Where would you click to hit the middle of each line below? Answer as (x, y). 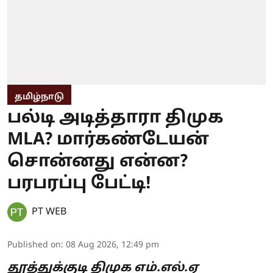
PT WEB (49, 212)
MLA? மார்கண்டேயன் (108, 140)
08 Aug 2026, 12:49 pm (112, 246)
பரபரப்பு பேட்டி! (79, 184)
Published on (34, 246)
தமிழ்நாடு (39, 97)
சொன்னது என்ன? (97, 162)
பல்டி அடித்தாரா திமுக (115, 119)
